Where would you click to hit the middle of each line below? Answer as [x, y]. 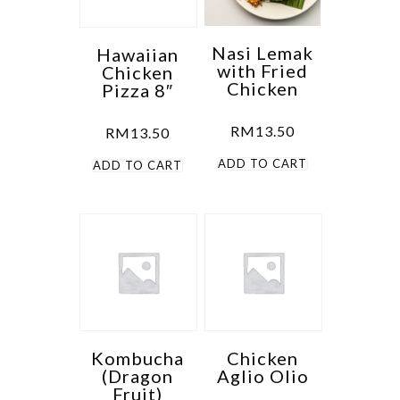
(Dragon [137, 376]
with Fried [263, 70]
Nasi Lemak [263, 52]
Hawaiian [137, 54]
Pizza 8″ [137, 90]
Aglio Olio [262, 376]
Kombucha [137, 358]
